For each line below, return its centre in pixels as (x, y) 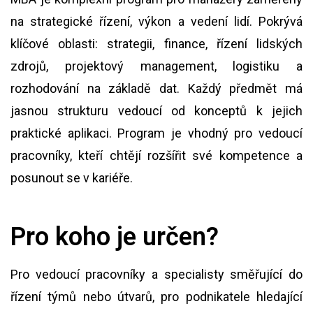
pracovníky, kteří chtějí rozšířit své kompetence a (156, 155)
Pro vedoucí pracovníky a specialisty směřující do (156, 274)
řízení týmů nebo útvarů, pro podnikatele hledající (156, 297)
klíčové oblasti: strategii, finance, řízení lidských (156, 44)
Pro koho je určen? (115, 237)
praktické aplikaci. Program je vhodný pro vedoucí (156, 133)
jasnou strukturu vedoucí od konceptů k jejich (156, 111)
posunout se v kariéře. (72, 178)
